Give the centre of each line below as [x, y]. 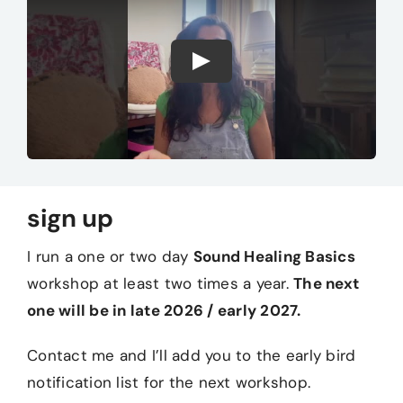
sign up [70, 219]
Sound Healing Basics [274, 257]
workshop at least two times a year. [161, 284]
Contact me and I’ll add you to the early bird [192, 356]
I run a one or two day [110, 257]
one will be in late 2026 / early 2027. [164, 311]
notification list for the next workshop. [169, 383]
